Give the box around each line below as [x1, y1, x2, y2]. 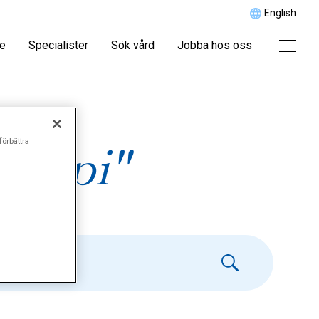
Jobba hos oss [177, 38, 252, 52]
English [264, 7, 296, 19]
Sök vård [111, 38, 155, 52]
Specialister [28, 38, 88, 52]
